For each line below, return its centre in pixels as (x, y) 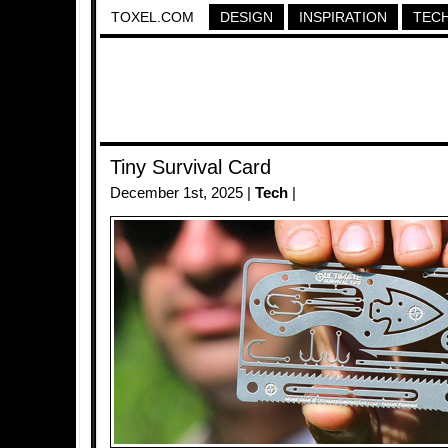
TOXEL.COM (152, 17)
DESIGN (246, 17)
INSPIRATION (343, 17)
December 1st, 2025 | (182, 193)
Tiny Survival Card (190, 167)
